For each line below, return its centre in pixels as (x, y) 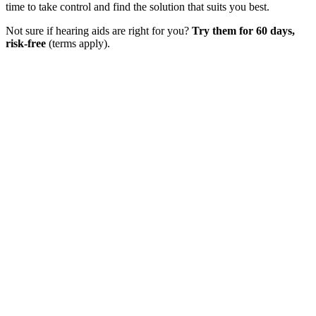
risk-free (26, 44)
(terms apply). (78, 44)
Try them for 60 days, (243, 31)
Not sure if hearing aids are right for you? (99, 31)
